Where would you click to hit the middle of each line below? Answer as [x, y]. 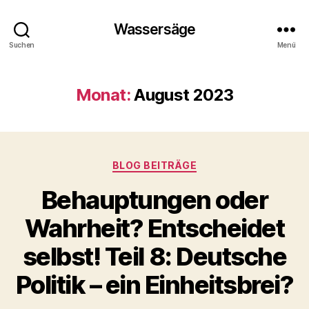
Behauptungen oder [154, 200]
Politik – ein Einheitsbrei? [154, 285]
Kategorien [185, 162]
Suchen [22, 44]
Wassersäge [154, 29]
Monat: [103, 95]
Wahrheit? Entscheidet [154, 228]
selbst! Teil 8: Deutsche [154, 256]
